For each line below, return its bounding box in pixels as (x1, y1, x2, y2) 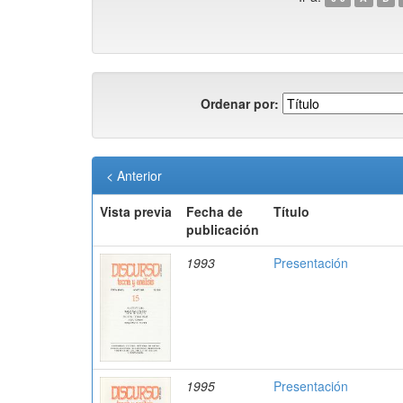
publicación (186, 220, 259, 238)
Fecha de (186, 202, 243, 220)
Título (273, 202, 309, 220)
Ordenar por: (201, 94, 279, 112)
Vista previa (100, 202, 172, 220)
